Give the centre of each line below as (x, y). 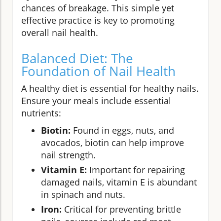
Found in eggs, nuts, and (122, 130)
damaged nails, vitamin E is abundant (119, 182)
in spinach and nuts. (83, 194)
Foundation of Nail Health (98, 71)
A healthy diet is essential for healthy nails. (110, 88)
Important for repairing (136, 169)
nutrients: (41, 113)
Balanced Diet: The (77, 58)
